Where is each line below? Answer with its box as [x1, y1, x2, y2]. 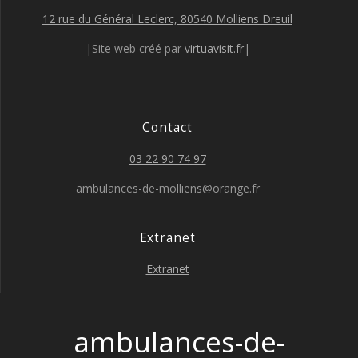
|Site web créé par [85, 41, 185, 56]
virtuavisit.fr [184, 41, 244, 56]
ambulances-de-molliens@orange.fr [75, 181, 260, 196]
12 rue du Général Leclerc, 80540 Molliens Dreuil [42, 11, 292, 26]
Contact [142, 119, 193, 136]
